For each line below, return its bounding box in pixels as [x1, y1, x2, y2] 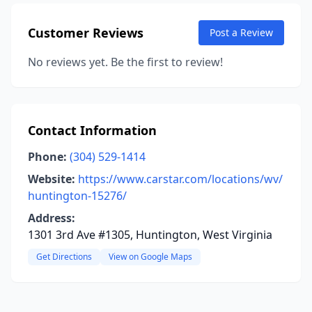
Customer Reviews [28, 24, 143, 41]
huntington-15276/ [28, 188, 127, 203]
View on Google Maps [109, 251, 192, 263]
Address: [28, 210, 75, 226]
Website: [28, 171, 75, 187]
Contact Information [28, 122, 157, 139]
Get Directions [36, 251, 92, 263]
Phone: [28, 149, 67, 164]
